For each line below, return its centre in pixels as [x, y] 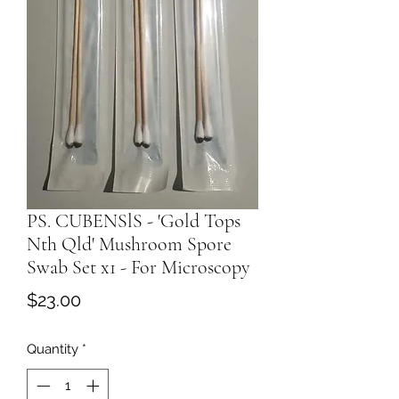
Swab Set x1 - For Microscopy [138, 267]
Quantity [53, 349]
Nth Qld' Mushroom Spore [129, 244]
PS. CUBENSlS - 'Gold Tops [134, 220]
